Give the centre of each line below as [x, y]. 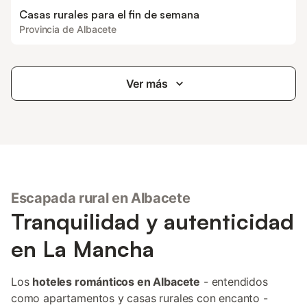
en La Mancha [83, 249]
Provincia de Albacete [68, 29]
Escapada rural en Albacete [101, 198]
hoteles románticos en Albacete [116, 282]
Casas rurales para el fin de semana [109, 14]
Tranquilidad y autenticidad [152, 221]
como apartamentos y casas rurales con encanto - [139, 298]
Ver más [147, 84]
